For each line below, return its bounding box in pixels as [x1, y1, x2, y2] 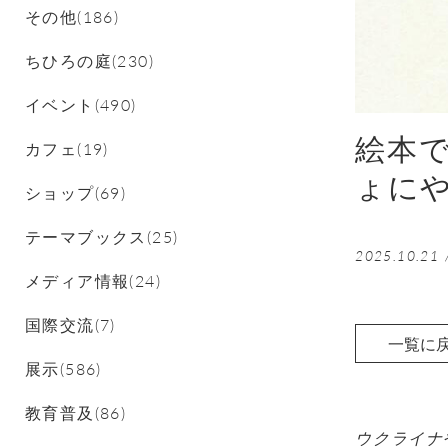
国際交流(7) [25, 312, 116, 336]
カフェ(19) [25, 136, 109, 160]
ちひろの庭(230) [25, 48, 154, 72]
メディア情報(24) [25, 268, 161, 292]
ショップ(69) [25, 180, 127, 204]
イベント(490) [25, 92, 137, 116]
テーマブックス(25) [25, 224, 179, 248]
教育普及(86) [25, 400, 127, 424]
